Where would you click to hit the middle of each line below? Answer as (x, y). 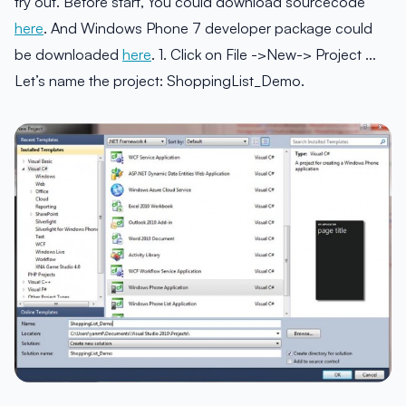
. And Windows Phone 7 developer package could (208, 28)
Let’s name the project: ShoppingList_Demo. (159, 81)
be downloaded (68, 54)
